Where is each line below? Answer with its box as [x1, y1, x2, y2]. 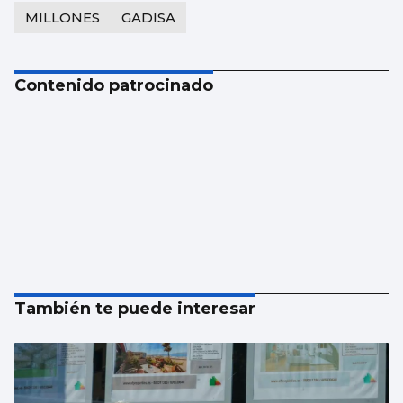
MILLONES [25, 9, 100, 27]
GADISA [121, 9, 175, 27]
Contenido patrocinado [14, 76, 213, 96]
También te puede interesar [14, 299, 255, 319]
